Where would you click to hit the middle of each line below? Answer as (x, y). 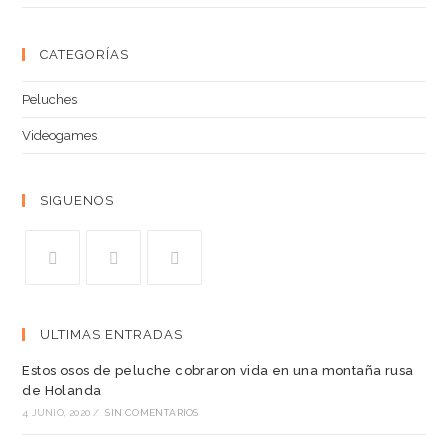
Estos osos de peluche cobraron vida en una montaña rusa (218, 370)
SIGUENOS (77, 200)
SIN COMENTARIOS (152, 412)
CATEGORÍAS (85, 54)
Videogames (60, 135)
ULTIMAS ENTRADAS (112, 334)
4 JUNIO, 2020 (56, 412)
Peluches (50, 99)
